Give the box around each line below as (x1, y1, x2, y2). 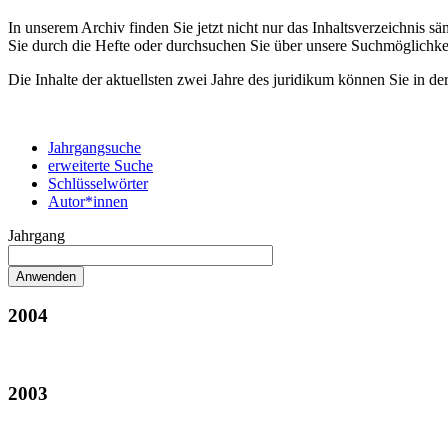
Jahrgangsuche (48, 138, 141, 156)
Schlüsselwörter (48, 174, 148, 192)
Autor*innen (48, 192, 128, 210)
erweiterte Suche (48, 156, 153, 174)
